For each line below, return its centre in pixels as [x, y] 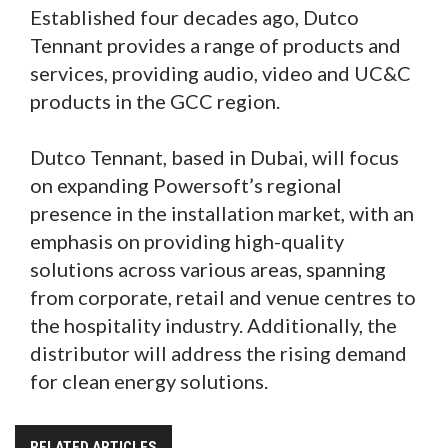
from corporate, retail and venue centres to [223, 296]
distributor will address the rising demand [218, 352]
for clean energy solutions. [149, 380]
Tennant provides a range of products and [215, 44]
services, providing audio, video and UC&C [220, 72]
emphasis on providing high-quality [187, 240]
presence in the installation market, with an [222, 212]
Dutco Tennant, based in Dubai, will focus [214, 156]
